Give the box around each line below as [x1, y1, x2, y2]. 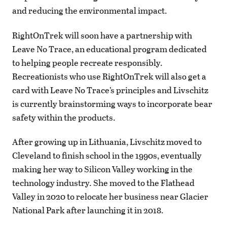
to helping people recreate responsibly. [12, 56, 163, 69]
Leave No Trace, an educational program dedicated [12, 42, 207, 55]
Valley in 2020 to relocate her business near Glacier [12, 190, 208, 203]
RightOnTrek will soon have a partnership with [12, 28, 192, 42]
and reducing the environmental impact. [12, 4, 167, 17]
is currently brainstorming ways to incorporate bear [12, 97, 212, 110]
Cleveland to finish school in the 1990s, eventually [12, 148, 202, 162]
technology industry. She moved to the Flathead [12, 176, 195, 189]
